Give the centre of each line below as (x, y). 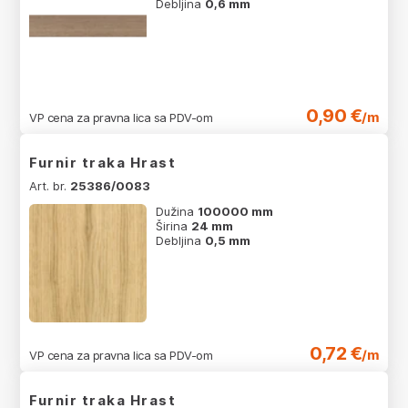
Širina (174, 226)
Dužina (177, 212)
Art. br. (50, 186)
